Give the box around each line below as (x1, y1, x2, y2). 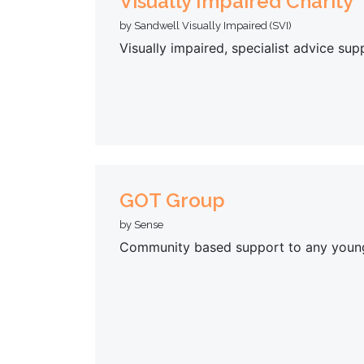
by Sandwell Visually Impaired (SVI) (119, 19, 292, 32)
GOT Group (119, 188, 225, 213)
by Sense (119, 219, 163, 232)
